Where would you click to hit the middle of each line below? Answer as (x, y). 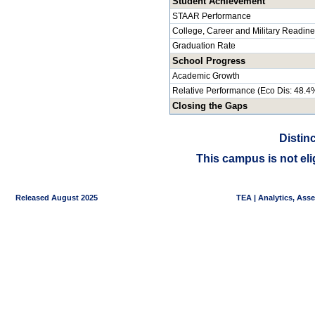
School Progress (209, 61)
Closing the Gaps (210, 106)
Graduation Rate (204, 46)
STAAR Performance (212, 17)
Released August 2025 (51, 198)
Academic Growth (206, 76)
